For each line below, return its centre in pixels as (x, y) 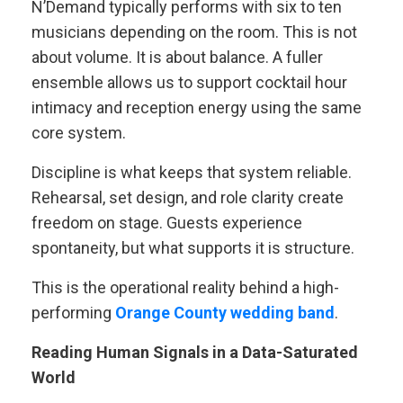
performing (73, 313)
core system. (79, 133)
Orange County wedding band (225, 313)
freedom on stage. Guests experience (167, 223)
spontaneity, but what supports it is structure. (193, 248)
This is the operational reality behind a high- (185, 287)
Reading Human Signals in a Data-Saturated (195, 352)
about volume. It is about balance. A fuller (177, 57)
